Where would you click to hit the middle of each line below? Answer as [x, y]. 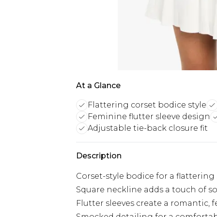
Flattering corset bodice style [147, 105]
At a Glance [98, 85]
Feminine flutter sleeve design [149, 116]
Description [99, 156]
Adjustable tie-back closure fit [148, 128]
